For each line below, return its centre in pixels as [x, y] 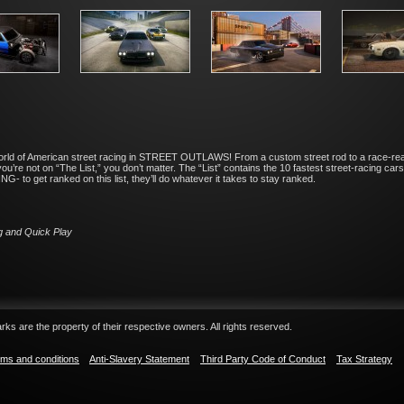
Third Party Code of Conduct [263, 359]
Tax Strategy [364, 359]
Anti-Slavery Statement [139, 359]
